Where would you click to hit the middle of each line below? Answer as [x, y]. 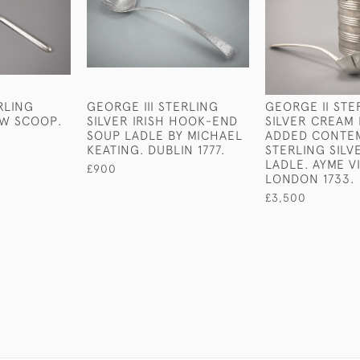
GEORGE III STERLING [153, 106]
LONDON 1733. [310, 178]
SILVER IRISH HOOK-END [162, 121]
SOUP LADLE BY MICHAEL [165, 135]
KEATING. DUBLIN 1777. [156, 149]
